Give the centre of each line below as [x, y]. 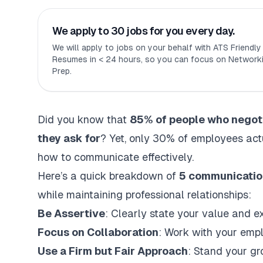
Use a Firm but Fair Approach [113, 251]
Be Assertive [71, 213]
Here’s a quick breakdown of [108, 176]
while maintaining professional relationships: [144, 195]
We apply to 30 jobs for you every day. [144, 31]
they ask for [69, 138]
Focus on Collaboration [98, 232]
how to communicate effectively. [116, 157]
